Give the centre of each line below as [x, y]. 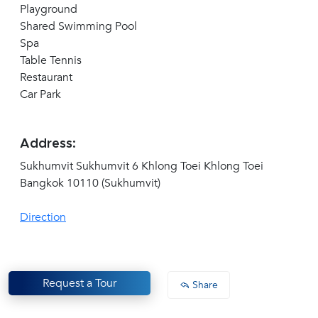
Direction [43, 218]
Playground [49, 10]
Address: [48, 144]
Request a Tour [79, 284]
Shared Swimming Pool [78, 27]
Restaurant [46, 78]
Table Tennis [51, 61]
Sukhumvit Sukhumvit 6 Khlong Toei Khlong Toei [142, 166]
